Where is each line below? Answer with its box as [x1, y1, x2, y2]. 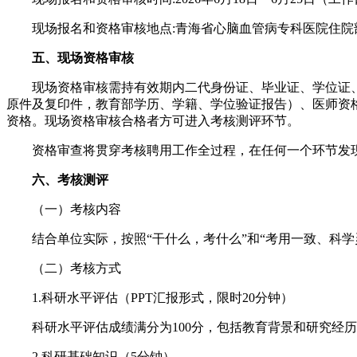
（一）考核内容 [6, 202, 121, 216]
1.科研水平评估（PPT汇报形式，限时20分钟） [6, 290, 293, 304]
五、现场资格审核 [32, 50, 134, 65]
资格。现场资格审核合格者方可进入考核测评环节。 [6, 113, 300, 127]
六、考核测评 [32, 172, 108, 186]
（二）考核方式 [6, 261, 121, 275]
